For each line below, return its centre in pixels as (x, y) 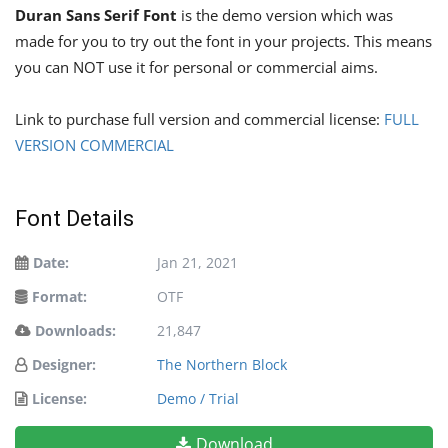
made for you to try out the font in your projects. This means (223, 41)
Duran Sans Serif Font (96, 15)
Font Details (74, 218)
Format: (59, 296)
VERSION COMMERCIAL (94, 145)
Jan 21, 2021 (197, 262)
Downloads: (75, 330)
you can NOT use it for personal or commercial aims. (196, 67)
